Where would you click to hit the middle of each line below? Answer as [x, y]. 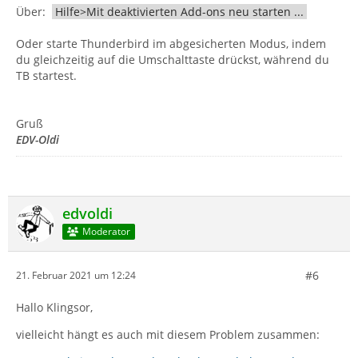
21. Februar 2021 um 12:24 [76, 276]
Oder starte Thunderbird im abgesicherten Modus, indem [171, 43]
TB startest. [46, 75]
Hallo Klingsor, [54, 307]
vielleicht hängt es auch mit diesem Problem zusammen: [168, 334]
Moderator [106, 232]
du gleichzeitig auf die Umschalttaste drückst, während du [173, 59]
